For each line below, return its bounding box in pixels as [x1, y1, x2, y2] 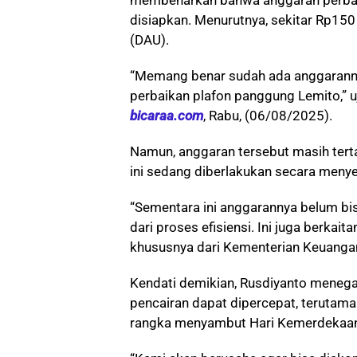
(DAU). [130, 31, 169, 48]
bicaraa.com [130, 107, 203, 124]
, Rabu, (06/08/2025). [203, 107, 332, 124]
